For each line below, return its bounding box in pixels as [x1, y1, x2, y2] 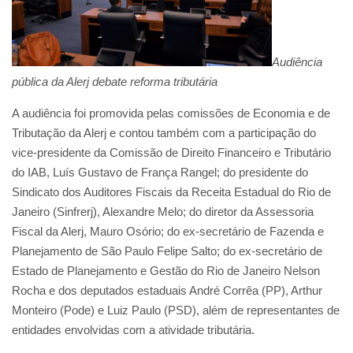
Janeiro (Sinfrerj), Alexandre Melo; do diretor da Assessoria [12, 204, 314, 218]
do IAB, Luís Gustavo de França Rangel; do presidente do [12, 165, 308, 179]
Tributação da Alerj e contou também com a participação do [12, 125, 316, 139]
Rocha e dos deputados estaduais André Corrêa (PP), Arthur [12, 283, 322, 297]
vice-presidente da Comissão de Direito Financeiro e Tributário [12, 145, 331, 159]
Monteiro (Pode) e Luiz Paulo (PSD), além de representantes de [12, 303, 340, 317]
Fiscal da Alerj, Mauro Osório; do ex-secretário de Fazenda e [12, 224, 324, 238]
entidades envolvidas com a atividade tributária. [12, 322, 258, 336]
